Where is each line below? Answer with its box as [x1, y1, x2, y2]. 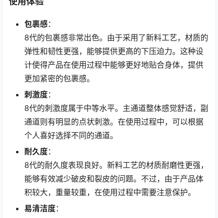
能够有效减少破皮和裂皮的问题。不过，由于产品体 [24, 173, 203, 183]
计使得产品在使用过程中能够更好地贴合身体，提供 [24, 59, 203, 70]
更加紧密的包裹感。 [24, 73, 94, 83]
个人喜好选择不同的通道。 [24, 130, 118, 140]
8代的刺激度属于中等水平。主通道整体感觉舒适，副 [24, 103, 208, 113]
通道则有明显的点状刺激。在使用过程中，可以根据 [24, 116, 203, 127]
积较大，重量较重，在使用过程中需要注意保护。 [24, 187, 196, 197]
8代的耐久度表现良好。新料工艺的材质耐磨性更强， [24, 160, 208, 170]
